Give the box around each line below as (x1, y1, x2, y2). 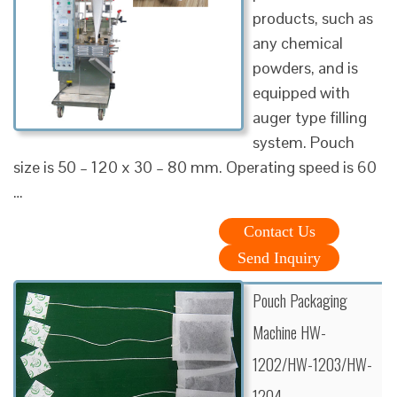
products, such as (253, 7, 373, 28)
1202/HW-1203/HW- (253, 352, 372, 376)
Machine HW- (253, 320, 326, 344)
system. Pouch (253, 131, 354, 152)
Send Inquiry (237, 248, 321, 267)
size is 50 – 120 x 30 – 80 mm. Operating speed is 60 (13, 156, 377, 177)
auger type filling (253, 106, 367, 128)
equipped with (253, 82, 350, 103)
